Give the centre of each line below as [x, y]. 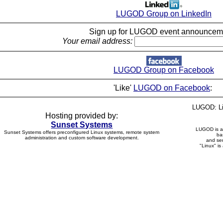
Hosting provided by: [82, 116]
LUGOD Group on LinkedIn [164, 14]
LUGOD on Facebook [172, 88]
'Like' [123, 88]
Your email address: [97, 41]
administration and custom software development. [82, 138]
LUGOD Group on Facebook [164, 70]
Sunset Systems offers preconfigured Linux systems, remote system [82, 132]
